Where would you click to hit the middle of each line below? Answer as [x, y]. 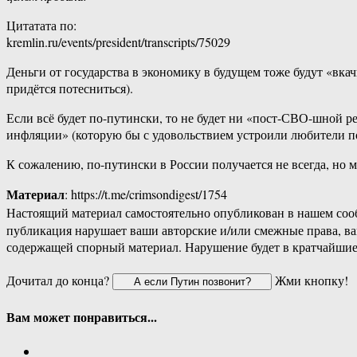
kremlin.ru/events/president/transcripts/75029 [118, 42]
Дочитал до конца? [59, 280]
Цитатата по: [41, 25]
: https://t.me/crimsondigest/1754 [146, 194]
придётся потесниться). [70, 88]
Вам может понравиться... [82, 316]
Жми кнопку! [310, 280]
